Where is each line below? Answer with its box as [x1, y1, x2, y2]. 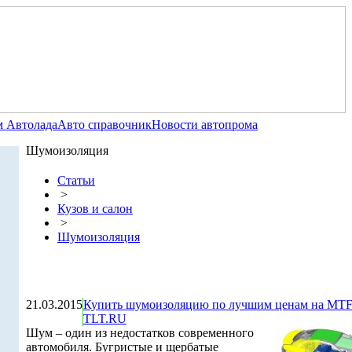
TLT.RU [83, 312, 126, 325]
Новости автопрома [152, 118, 258, 131]
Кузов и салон [57, 202, 133, 215]
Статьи [57, 174, 95, 187]
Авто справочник [57, 118, 152, 131]
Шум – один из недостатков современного [26, 326, 254, 339]
